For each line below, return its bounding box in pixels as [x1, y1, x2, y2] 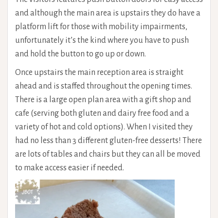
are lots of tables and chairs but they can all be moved [15, 150, 200, 159]
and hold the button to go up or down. [15, 50, 146, 59]
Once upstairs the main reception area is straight [15, 68, 183, 77]
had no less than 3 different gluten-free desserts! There [15, 136, 202, 145]
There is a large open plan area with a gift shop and [15, 95, 191, 105]
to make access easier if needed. [15, 163, 124, 173]
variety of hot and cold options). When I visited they [15, 123, 193, 132]
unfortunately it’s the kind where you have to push [15, 36, 189, 45]
